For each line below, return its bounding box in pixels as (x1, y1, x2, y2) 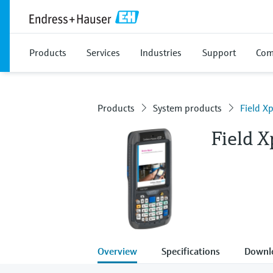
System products (153, 102, 222, 114)
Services (87, 46, 120, 58)
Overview (97, 244, 137, 257)
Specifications (161, 244, 220, 257)
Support (202, 46, 236, 58)
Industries (140, 46, 182, 58)
